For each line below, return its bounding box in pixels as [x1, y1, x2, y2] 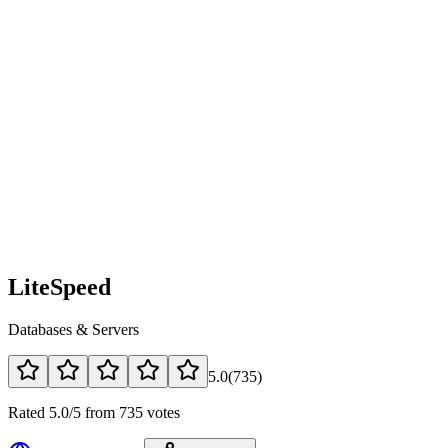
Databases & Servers [8, 320, 139, 338]
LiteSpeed [8, 273, 111, 300]
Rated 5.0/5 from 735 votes [8, 403, 180, 421]
